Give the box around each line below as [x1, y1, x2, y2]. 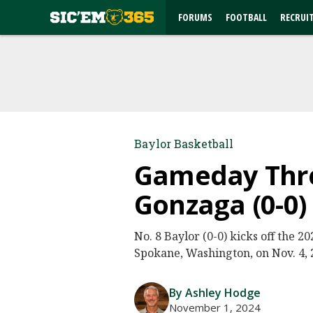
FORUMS [178, 10, 212, 24]
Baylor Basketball [134, 136, 233, 151]
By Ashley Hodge [169, 285, 261, 300]
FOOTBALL [226, 10, 267, 24]
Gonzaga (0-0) [134, 186, 307, 222]
